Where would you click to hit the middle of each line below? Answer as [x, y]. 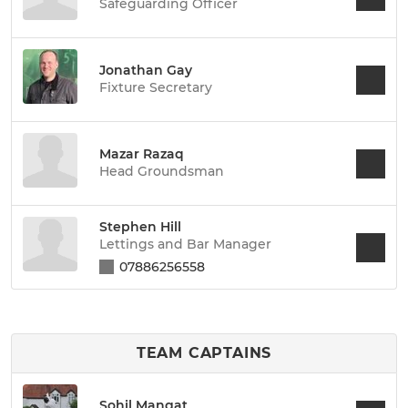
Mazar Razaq [142, 154]
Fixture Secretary [156, 87]
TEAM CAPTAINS [204, 353]
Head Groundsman [162, 171]
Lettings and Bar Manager [185, 244]
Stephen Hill [140, 226]
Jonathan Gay [146, 70]
